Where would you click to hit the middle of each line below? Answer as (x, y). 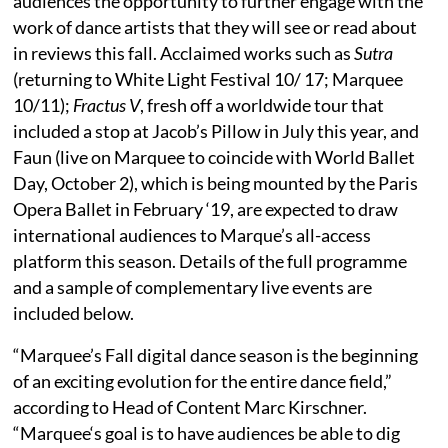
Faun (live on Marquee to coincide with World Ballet (214, 156)
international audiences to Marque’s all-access (192, 234)
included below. (74, 312)
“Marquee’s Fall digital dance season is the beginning (216, 354)
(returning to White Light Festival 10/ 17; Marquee (208, 78)
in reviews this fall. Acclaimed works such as (184, 52)
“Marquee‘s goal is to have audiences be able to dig (207, 432)
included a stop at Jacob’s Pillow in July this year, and (216, 130)
